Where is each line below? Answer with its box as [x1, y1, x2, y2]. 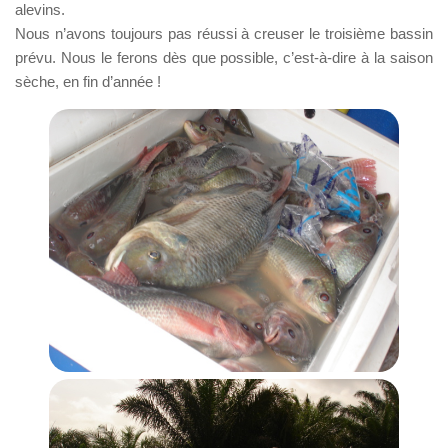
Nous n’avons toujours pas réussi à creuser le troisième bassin [15, 25, 433, 43]
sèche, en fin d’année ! [15, 73, 161, 91]
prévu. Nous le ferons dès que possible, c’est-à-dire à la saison [15, 49, 433, 67]
